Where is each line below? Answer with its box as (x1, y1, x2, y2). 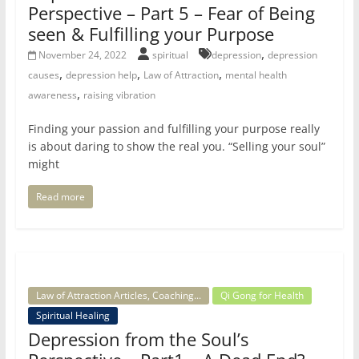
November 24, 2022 (38, 48, 127, 63)
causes (27, 68, 59, 83)
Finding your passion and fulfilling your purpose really (27, 121, 320, 137)
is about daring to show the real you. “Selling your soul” (27, 139, 325, 155)
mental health (224, 68, 287, 83)
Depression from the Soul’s (27, 327, 248, 352)
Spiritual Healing (35, 309, 110, 323)
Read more (35, 190, 85, 204)
